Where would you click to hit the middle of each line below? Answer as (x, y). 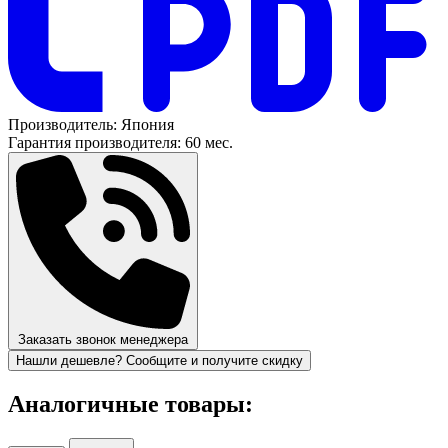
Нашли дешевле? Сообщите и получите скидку (159, 360)
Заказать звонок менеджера (103, 339)
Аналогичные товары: (130, 403)
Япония (147, 124)
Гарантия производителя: (94, 142)
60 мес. (209, 142)
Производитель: (64, 124)
